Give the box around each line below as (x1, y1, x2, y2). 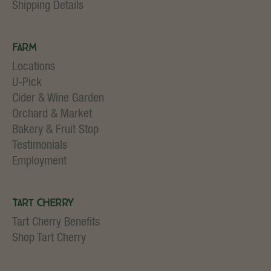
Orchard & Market (12, 109, 92, 120)
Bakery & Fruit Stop (12, 125, 99, 136)
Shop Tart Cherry (12, 233, 86, 244)
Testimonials (12, 140, 67, 152)
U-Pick (12, 77, 42, 89)
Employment (12, 156, 67, 168)
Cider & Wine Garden (12, 93, 104, 105)
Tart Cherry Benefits (12, 217, 100, 229)
